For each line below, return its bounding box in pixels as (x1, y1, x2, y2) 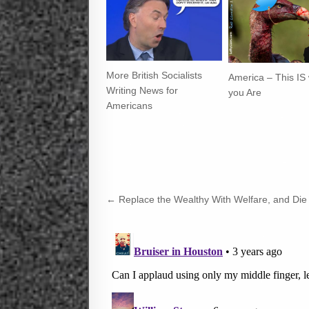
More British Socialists (106, 70, 202, 81)
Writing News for (106, 85, 178, 97)
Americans (106, 100, 152, 112)
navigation (106, 208, 203, 230)
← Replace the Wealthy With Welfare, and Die (106, 193, 307, 205)
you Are (228, 86, 262, 98)
